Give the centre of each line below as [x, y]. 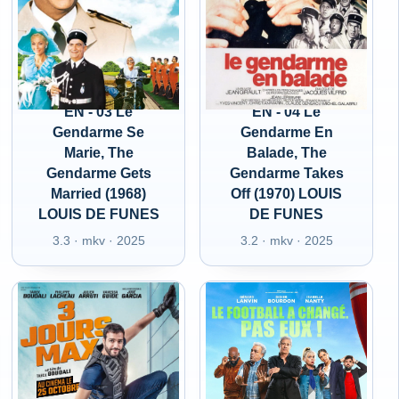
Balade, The [286, 153]
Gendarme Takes [286, 173]
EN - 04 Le [287, 112]
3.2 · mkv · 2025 [286, 240]
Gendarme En [286, 132]
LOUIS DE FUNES [98, 214]
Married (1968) [99, 194]
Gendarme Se [99, 132]
